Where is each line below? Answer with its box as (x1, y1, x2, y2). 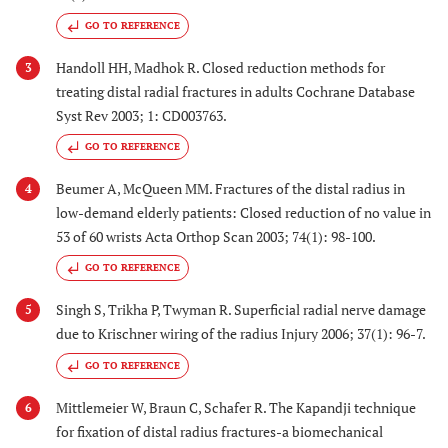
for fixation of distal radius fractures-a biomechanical (56, 421, 383, 441)
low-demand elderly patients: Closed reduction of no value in (56, 203, 431, 222)
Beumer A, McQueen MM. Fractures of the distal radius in (56, 179, 405, 198)
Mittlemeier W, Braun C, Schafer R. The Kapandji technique (56, 397, 416, 417)
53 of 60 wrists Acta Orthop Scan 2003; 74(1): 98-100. (56, 227, 376, 246)
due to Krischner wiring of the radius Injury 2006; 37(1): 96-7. (56, 324, 426, 344)
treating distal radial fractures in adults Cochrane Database (56, 81, 415, 101)
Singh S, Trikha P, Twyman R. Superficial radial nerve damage (56, 300, 426, 320)
